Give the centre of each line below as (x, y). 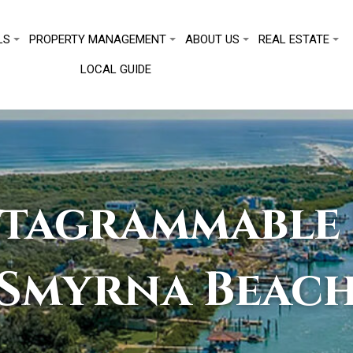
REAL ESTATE (294, 39)
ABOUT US (213, 39)
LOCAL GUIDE (116, 69)
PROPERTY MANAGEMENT (98, 39)
